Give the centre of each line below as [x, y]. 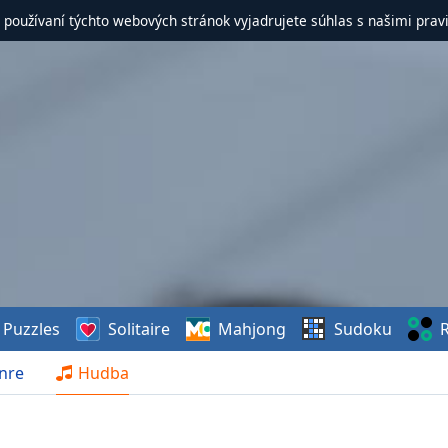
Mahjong [251, 329]
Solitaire [138, 329]
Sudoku [362, 329]
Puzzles [31, 329]
